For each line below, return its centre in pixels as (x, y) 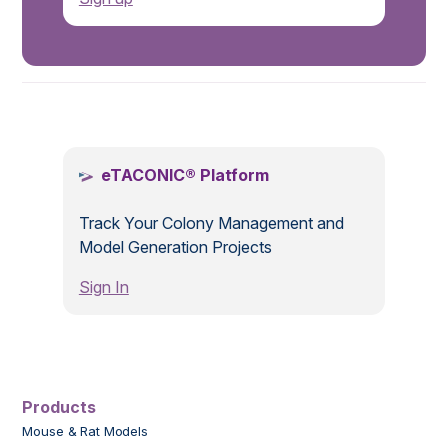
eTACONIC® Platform (184, 175)
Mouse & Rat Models (85, 431)
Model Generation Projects (175, 247)
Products (59, 407)
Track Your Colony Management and (211, 223)
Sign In (103, 287)
